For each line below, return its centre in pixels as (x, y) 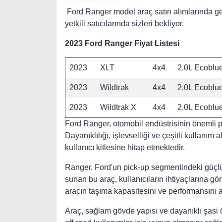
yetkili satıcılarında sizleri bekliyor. (124, 24)
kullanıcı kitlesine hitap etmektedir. (125, 147)
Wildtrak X (118, 107)
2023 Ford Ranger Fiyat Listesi (122, 43)
